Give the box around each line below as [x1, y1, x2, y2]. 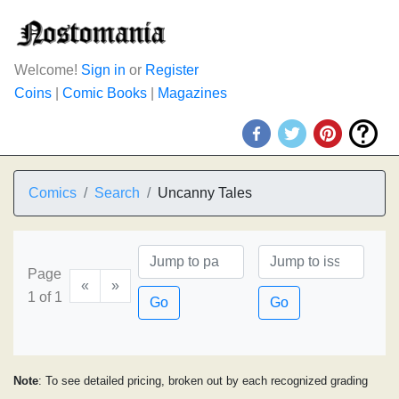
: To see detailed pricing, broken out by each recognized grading [38, 374, 368, 387]
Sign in [81, 62, 126, 77]
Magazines [158, 85, 227, 101]
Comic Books [62, 85, 147, 101]
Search [94, 185, 140, 200]
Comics [28, 185, 77, 200]
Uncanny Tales [158, 185, 252, 200]
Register [145, 62, 199, 77]
